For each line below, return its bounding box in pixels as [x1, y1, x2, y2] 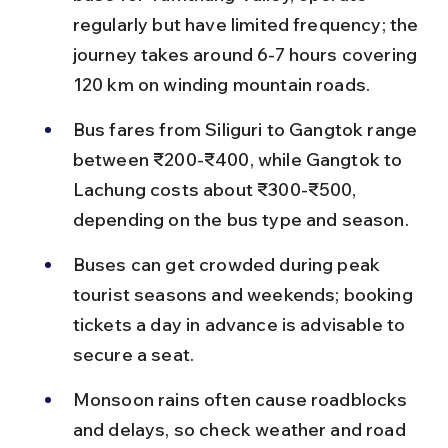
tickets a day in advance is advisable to [72, 312, 410, 336]
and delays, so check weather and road [72, 417, 410, 441]
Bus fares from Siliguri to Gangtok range [72, 117, 422, 141]
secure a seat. [72, 342, 195, 366]
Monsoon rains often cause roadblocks [72, 387, 412, 411]
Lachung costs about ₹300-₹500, [72, 177, 361, 201]
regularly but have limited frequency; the [72, 12, 423, 36]
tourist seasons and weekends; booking [72, 282, 417, 306]
